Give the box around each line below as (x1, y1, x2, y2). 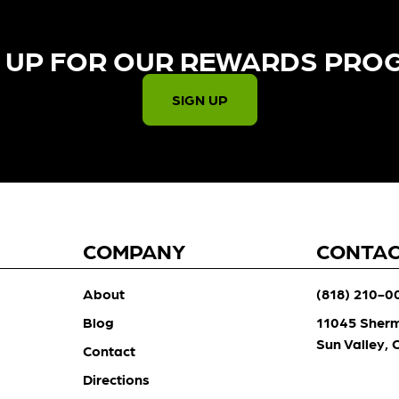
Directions (82, 370, 150, 387)
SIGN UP (171, 91, 228, 108)
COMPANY (82, 237, 185, 263)
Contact (82, 342, 135, 359)
